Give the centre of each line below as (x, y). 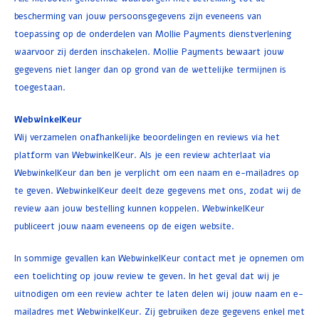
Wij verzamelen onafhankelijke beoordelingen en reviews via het (147, 137)
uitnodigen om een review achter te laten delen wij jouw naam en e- (159, 294)
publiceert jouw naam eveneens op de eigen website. (124, 226)
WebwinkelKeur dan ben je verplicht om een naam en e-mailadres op (157, 173)
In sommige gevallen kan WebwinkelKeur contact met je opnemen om (159, 258)
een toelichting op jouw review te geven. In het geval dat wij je (147, 276)
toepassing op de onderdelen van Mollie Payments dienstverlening (153, 34)
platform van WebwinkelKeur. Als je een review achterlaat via (142, 155)
